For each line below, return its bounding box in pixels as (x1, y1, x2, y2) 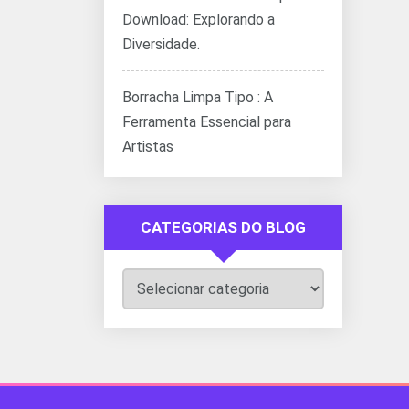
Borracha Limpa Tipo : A (122, 89, 273, 106)
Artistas (122, 138, 173, 155)
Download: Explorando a (122, 11, 275, 28)
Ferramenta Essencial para (122, 113, 291, 131)
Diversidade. (122, 36, 200, 53)
